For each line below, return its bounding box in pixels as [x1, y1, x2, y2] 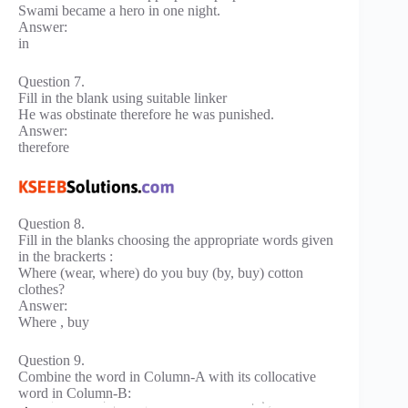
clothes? [18, 281, 65, 298]
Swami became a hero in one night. [18, 3, 220, 19]
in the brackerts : [18, 249, 113, 265]
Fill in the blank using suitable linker [18, 90, 227, 107]
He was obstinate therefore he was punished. [18, 107, 274, 123]
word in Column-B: [18, 385, 131, 402]
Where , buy [18, 314, 89, 331]
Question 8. [18, 216, 85, 232]
